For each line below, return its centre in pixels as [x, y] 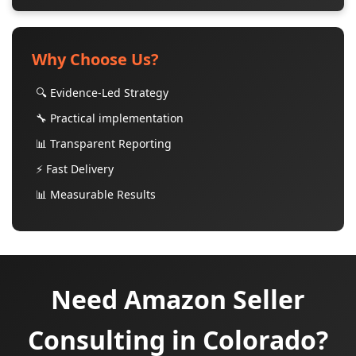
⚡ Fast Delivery [75, 169]
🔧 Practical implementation [110, 118]
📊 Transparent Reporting [104, 143]
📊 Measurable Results [96, 194]
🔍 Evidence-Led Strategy [102, 93]
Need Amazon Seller [178, 299]
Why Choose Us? [95, 59]
